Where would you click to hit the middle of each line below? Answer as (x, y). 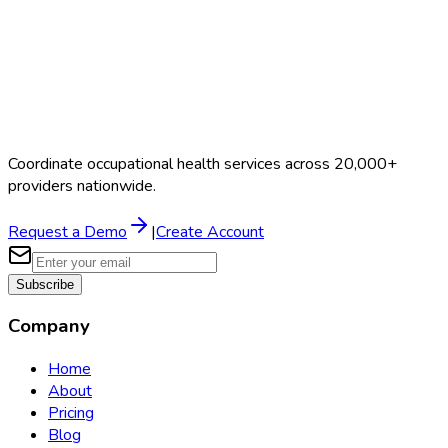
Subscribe (45, 284)
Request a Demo (67, 231)
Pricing (71, 412)
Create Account (210, 231)
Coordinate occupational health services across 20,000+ (202, 163)
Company (49, 326)
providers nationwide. (82, 185)
